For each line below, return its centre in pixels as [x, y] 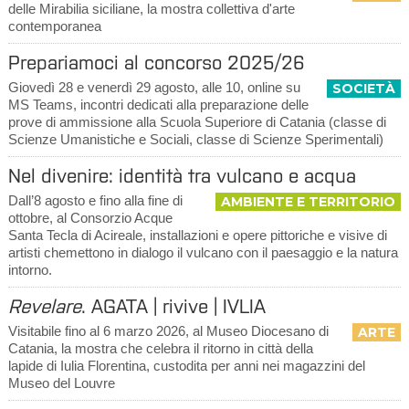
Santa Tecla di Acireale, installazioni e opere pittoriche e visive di [197, 235]
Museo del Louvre [61, 383]
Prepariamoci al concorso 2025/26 [156, 63]
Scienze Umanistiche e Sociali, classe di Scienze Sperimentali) [195, 139]
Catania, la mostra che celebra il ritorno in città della [160, 348]
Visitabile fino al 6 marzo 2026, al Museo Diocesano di [168, 331]
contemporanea [54, 26]
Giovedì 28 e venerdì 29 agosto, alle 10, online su [154, 87]
